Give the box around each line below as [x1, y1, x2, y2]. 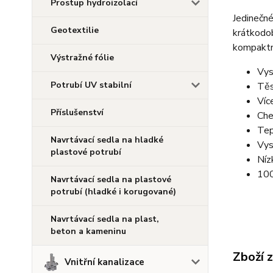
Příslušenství [51, 107, 104, 118]
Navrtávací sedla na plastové [51, 174, 171, 185]
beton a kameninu [51, 225, 126, 237]
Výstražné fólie [51, 52, 114, 63]
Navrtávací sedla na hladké [51, 134, 163, 146]
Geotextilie [51, 24, 99, 36]
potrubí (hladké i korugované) [51, 186, 176, 197]
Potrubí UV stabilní [51, 79, 132, 91]
